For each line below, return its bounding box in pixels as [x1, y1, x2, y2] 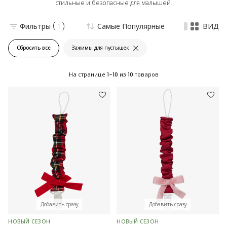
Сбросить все [17, 44, 51, 52]
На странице [68, 70, 107, 79]
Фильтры [20, 21, 51, 31]
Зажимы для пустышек [72, 44, 129, 52]
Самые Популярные [97, 21, 165, 31]
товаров [133, 70, 159, 79]
